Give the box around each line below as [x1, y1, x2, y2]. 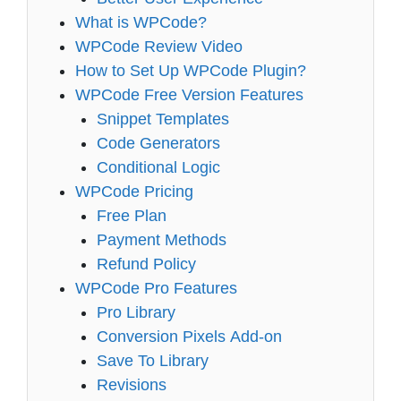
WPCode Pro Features [75, 278, 238, 297]
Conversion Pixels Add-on [96, 327, 282, 346]
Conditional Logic [96, 158, 220, 176]
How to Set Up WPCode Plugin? [75, 61, 307, 80]
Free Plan [96, 206, 166, 225]
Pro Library [96, 303, 175, 321]
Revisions [96, 375, 166, 394]
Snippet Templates [96, 109, 229, 128]
